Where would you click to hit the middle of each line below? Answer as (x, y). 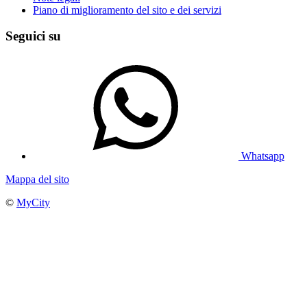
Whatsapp (263, 156)
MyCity (33, 203)
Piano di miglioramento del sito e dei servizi (127, 10)
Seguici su (33, 36)
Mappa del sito (37, 180)
